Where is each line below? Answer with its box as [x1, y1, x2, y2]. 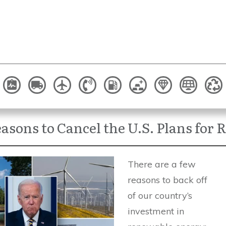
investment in [128, 205, 184, 217]
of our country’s [128, 190, 192, 202]
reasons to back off [128, 174, 207, 186]
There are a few [128, 158, 196, 171]
